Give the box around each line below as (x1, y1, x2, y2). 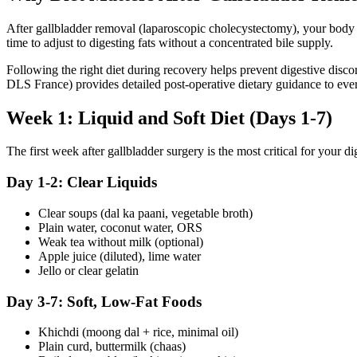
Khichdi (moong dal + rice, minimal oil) (38, 325, 238, 339)
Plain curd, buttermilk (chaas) (38, 339, 186, 354)
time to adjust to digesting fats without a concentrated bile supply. (6, 35, 333, 49)
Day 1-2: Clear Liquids (6, 174, 157, 191)
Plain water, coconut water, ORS (38, 220, 202, 234)
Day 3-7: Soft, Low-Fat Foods (6, 292, 202, 310)
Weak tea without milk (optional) (38, 234, 203, 249)
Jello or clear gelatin (38, 263, 139, 277)
